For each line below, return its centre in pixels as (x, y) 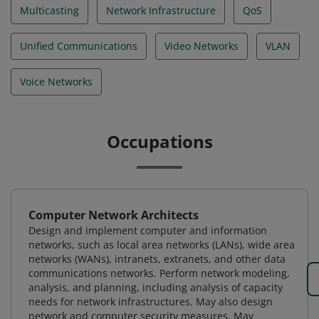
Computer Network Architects (114, 215)
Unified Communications (79, 46)
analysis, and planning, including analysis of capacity (156, 287)
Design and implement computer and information (148, 230)
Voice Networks (56, 82)
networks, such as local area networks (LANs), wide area (162, 245)
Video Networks (202, 46)
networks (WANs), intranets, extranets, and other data (157, 259)
